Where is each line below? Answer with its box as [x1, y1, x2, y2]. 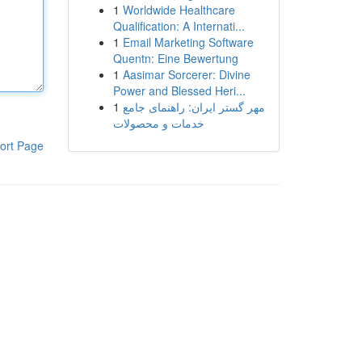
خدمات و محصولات [112, 115, 204, 131]
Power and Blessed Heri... [112, 82, 246, 99]
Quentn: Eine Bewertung [112, 50, 238, 66]
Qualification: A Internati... [112, 18, 245, 34]
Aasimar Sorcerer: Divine [122, 66, 250, 82]
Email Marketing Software [122, 34, 254, 50]
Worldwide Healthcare [122, 2, 235, 18]
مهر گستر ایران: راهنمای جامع [122, 99, 265, 115]
